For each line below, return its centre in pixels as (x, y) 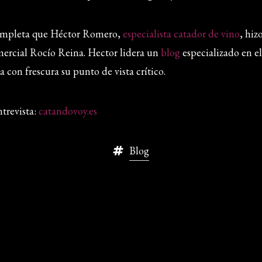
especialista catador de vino (181, 34)
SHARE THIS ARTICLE (131, 192)
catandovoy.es (68, 111)
